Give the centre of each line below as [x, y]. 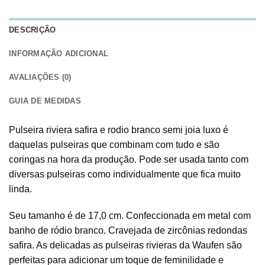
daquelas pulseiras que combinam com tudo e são [114, 144]
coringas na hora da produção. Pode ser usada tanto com [129, 159]
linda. [20, 189]
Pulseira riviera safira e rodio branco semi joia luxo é [119, 130]
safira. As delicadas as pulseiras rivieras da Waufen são [125, 245]
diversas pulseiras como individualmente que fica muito [125, 174]
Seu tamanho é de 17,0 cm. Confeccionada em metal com [130, 216]
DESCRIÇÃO [33, 30]
